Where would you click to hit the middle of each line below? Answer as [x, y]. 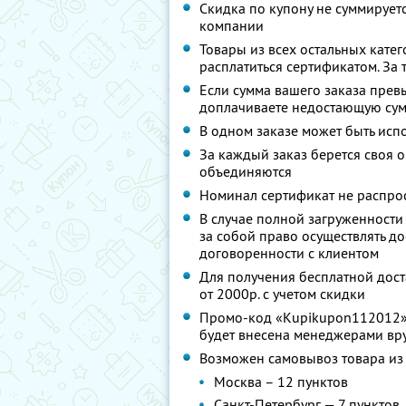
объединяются [246, 171]
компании [232, 25]
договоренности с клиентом [289, 253]
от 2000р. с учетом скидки [282, 294]
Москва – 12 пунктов [281, 382]
